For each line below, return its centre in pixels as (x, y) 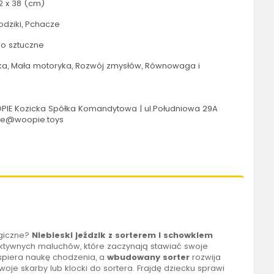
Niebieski (52, 235)
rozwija (205, 257)
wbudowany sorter (148, 257)
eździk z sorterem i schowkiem (145, 235)
